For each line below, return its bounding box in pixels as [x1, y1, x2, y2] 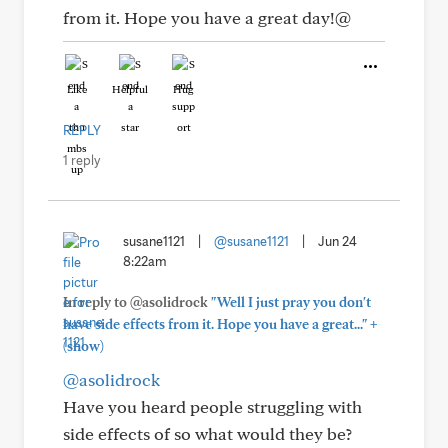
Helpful [112, 82, 148, 96]
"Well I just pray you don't [211, 294, 371, 310]
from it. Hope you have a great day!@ [63, 7, 351, 28]
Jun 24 [318, 233, 357, 249]
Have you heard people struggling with [63, 396, 362, 417]
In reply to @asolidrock [63, 294, 211, 310]
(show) [63, 338, 104, 354]
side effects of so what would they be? [63, 423, 352, 444]
